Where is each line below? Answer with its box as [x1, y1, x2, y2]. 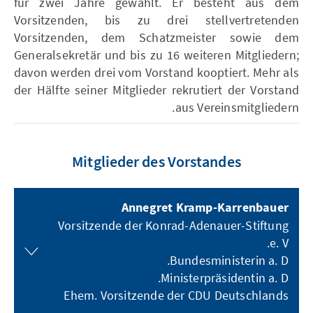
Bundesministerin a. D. [169, 252, 289, 268]
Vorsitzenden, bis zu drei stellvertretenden [14, 12, 299, 28]
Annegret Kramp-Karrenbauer [121, 199, 289, 217]
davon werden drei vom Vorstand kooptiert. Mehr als [14, 64, 299, 80]
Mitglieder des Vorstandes [72, 152, 241, 171]
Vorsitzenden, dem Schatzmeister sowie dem [14, 29, 299, 45]
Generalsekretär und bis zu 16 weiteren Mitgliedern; [14, 47, 299, 63]
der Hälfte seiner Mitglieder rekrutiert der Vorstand [14, 82, 299, 98]
